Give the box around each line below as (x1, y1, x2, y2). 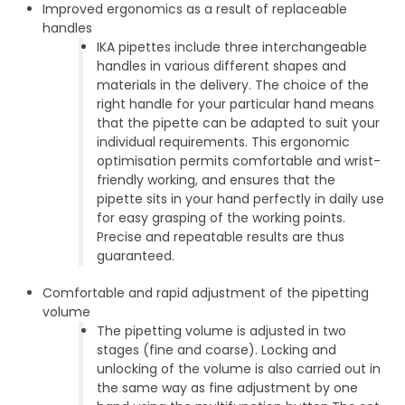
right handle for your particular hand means (97, 95, 375, 114)
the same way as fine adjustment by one (97, 379, 359, 398)
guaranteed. (97, 247, 175, 266)
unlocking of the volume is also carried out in (97, 360, 381, 379)
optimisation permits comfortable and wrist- (97, 152, 381, 171)
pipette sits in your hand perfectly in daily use (97, 190, 385, 209)
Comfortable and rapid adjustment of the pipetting (42, 284, 370, 303)
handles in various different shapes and (97, 57, 347, 76)
